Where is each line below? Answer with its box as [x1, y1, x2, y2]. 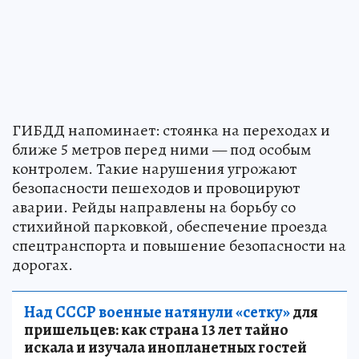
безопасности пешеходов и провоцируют [12, 176, 300, 199]
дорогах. [12, 253, 73, 276]
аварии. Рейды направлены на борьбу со [12, 196, 296, 218]
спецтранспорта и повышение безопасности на [12, 234, 346, 256]
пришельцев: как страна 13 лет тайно [24, 318, 288, 341]
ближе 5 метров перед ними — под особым [12, 138, 311, 160]
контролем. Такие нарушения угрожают [12, 157, 296, 179]
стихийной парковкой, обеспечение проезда [12, 215, 328, 237]
